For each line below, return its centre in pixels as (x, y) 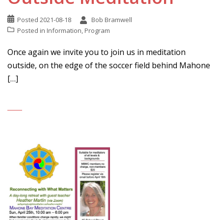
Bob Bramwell (112, 20)
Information (64, 30)
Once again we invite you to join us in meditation (96, 52)
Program (97, 30)
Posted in (32, 30)
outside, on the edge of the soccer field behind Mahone (109, 65)
